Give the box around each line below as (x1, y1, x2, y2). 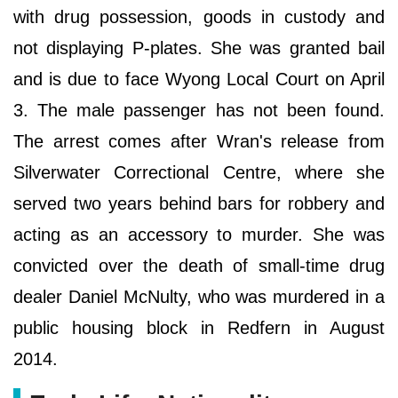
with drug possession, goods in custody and (13, 7, 385, 28)
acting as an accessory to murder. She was (13, 225, 385, 245)
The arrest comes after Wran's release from (13, 131, 385, 152)
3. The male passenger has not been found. (13, 100, 385, 121)
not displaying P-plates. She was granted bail (13, 38, 385, 59)
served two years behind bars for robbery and (13, 194, 385, 214)
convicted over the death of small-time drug (13, 256, 385, 276)
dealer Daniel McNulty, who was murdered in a (13, 287, 385, 307)
